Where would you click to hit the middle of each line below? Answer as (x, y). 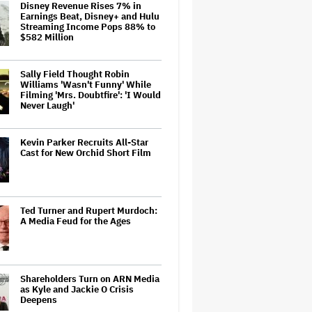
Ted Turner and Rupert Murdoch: (89, 211)
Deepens (39, 300)
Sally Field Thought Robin (75, 74)
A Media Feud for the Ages (76, 221)
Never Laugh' (47, 106)
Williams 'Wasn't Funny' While (86, 85)
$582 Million (47, 37)
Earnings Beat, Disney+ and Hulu (90, 16)
